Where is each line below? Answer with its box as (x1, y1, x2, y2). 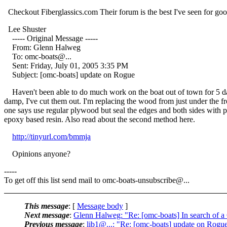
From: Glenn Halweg (4, 43, 81, 52)
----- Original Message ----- (4, 33, 98, 43)
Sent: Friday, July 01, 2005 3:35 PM (4, 61, 128, 70)
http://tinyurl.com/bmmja (12, 132, 91, 141)
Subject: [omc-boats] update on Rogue (4, 70, 135, 79)
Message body (77, 201, 123, 210)
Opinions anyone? (4, 149, 70, 158)
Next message (24, 210, 69, 219)
